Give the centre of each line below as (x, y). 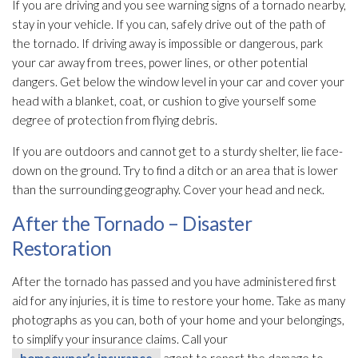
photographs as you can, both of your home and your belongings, (178, 320)
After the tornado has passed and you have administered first (174, 282)
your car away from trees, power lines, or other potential (160, 63)
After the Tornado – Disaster (132, 224)
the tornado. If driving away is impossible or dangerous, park (167, 44)
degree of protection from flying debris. (115, 120)
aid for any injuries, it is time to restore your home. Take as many (179, 301)
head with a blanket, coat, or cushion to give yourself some (164, 101)
